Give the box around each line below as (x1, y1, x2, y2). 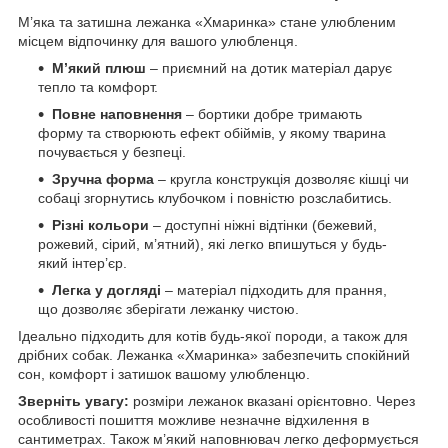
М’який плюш (52, 59, 146, 76)
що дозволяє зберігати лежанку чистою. (38, 300, 299, 317)
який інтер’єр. (38, 254, 127, 271)
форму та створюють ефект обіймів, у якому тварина (38, 124, 386, 141)
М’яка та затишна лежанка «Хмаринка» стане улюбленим (18, 13, 396, 30)
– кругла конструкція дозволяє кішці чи (154, 170, 409, 187)
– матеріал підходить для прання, (161, 281, 387, 298)
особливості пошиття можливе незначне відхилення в (18, 411, 369, 428)
